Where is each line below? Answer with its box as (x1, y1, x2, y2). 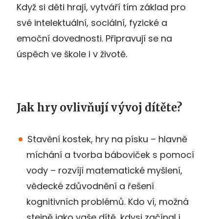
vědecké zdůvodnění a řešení (26, 179, 154, 192)
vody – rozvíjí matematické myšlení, (26, 164, 182, 176)
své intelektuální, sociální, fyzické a (17, 16, 167, 29)
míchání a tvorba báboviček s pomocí (26, 148, 194, 161)
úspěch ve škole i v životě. (17, 47, 127, 60)
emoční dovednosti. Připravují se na (17, 32, 172, 44)
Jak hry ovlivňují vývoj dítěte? (17, 100, 182, 114)
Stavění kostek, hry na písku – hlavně (27, 132, 187, 145)
